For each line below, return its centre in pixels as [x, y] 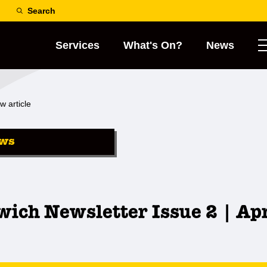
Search [41, 11]
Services [77, 45]
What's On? [153, 45]
